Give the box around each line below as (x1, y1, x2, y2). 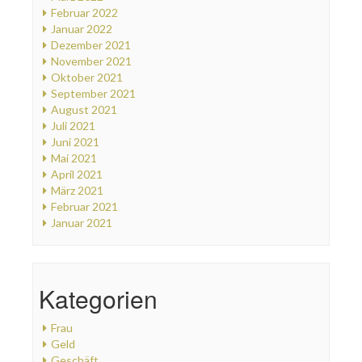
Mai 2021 (51, 150, 97, 165)
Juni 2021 (51, 134, 99, 149)
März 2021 (51, 183, 103, 197)
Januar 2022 (51, 21, 112, 36)
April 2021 (51, 166, 103, 181)
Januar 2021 (51, 215, 112, 229)
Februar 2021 (51, 199, 118, 213)
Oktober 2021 (51, 69, 123, 84)
